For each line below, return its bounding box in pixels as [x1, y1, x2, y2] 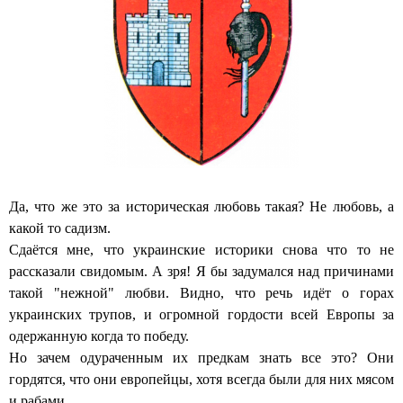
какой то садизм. [9, 220, 111, 237]
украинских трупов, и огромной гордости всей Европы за [9, 307, 394, 323]
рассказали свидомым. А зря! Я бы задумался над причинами [9, 264, 394, 280]
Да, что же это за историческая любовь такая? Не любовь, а [9, 199, 394, 215]
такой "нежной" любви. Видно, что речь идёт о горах [9, 285, 394, 301]
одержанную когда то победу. [9, 328, 193, 345]
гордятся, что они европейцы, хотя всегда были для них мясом [9, 372, 394, 388]
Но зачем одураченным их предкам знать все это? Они [9, 350, 394, 366]
